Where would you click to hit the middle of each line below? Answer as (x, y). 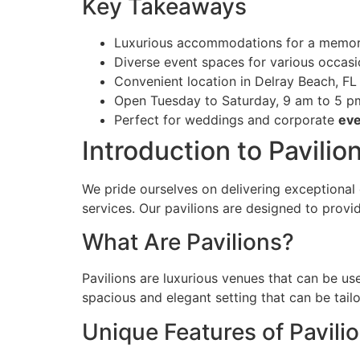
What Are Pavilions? (188, 242)
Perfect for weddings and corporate (226, 119)
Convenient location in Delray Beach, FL (235, 81)
